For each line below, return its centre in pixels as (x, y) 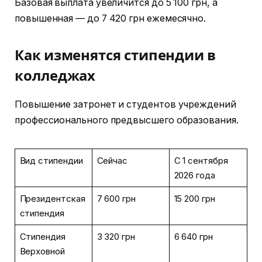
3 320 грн (116, 236)
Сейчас (112, 160)
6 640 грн (193, 236)
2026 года (194, 175)
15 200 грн (194, 198)
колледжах (55, 75)
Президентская (52, 198)
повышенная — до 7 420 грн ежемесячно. (111, 18)
